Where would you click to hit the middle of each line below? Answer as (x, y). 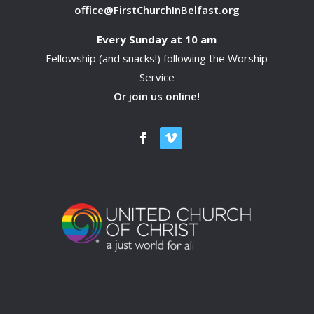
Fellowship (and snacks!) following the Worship (157, 58)
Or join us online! (157, 96)
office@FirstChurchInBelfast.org (157, 9)
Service (157, 77)
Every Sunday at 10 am (157, 39)
